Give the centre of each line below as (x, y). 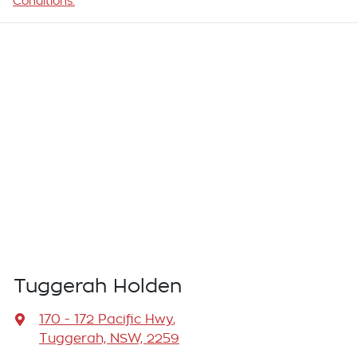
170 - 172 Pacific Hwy (106, 320)
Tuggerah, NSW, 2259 (109, 339)
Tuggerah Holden (98, 286)
